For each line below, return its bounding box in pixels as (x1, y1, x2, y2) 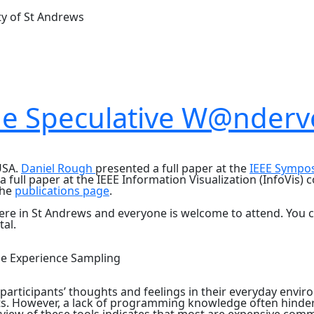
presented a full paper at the (95, 161, 250, 176)
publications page (15, 183, 109, 198)
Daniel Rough (21, 161, 95, 176)
